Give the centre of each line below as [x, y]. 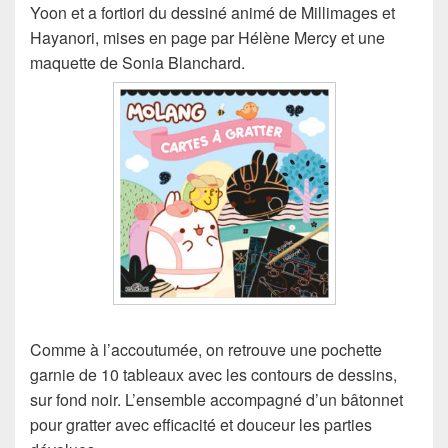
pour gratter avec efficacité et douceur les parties [201, 424]
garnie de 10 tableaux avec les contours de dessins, [213, 374]
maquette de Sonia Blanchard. [137, 63]
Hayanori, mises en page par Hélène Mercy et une [207, 38]
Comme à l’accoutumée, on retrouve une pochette [206, 349]
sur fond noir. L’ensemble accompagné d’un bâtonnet [216, 399]
